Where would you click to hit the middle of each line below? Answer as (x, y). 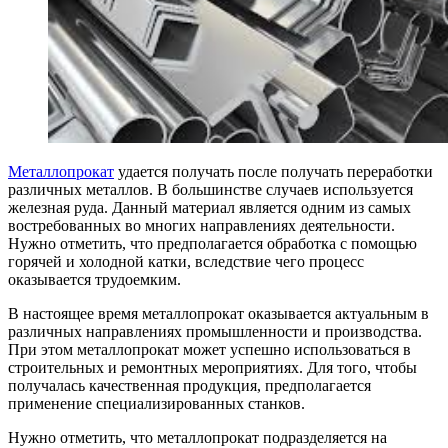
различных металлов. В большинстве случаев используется (210, 189)
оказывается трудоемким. (94, 279)
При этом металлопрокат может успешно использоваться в (209, 349)
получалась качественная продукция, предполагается (189, 385)
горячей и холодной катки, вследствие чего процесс (186, 261)
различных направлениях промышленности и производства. (215, 331)
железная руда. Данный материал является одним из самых (209, 207)
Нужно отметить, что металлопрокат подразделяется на (197, 437)
